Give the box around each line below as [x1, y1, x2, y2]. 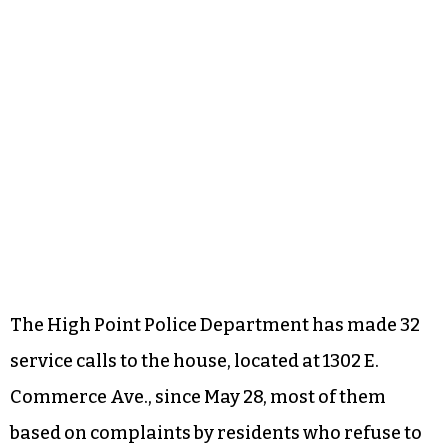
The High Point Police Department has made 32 [10, 313, 420, 336]
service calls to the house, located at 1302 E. [10, 349, 379, 372]
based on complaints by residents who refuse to [10, 421, 422, 444]
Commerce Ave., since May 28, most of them [10, 385, 386, 408]
